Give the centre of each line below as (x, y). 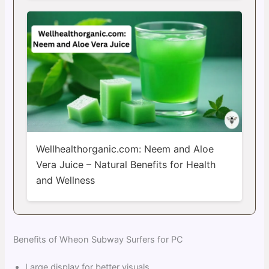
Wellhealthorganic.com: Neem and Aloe (125, 149)
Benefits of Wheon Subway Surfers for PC (98, 239)
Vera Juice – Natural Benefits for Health (125, 164)
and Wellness (65, 180)
